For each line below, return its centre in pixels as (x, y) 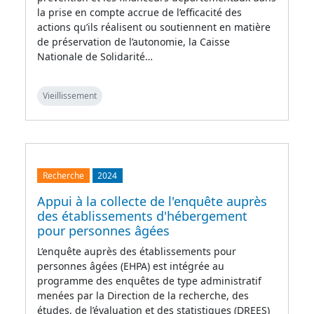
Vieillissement (70, 95)
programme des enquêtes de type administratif (149, 280)
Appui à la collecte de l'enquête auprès (152, 201)
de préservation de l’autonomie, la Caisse (134, 41)
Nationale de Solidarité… (95, 56)
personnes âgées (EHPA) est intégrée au (131, 266)
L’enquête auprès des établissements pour (137, 251)
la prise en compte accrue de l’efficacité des (139, 12)
